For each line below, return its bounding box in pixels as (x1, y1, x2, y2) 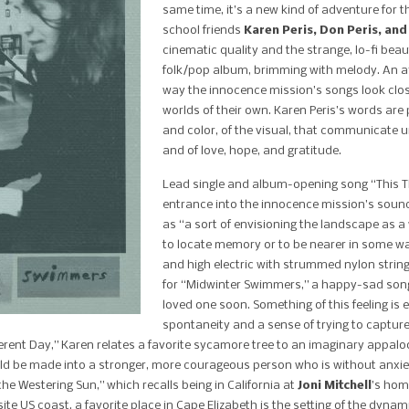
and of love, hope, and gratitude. (163, 145, 344, 157)
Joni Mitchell (298, 380, 372, 392)
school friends (163, 25, 244, 37)
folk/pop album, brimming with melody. (163, 65, 383, 77)
